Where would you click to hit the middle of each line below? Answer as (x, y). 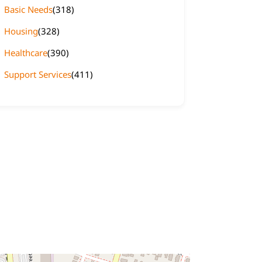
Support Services (38, 74)
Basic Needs (28, 9)
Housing (21, 31)
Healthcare (26, 53)
